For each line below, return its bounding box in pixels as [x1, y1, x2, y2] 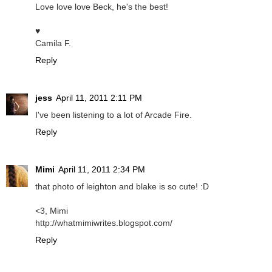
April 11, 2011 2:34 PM [58, 165, 145, 175]
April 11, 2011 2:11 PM [56, 93, 142, 103]
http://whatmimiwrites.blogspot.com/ [35, 218, 172, 228]
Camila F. [35, 38, 71, 49]
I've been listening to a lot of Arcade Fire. [35, 110, 192, 120]
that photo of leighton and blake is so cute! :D [35, 182, 209, 192]
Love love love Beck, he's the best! [35, 2, 168, 12]
